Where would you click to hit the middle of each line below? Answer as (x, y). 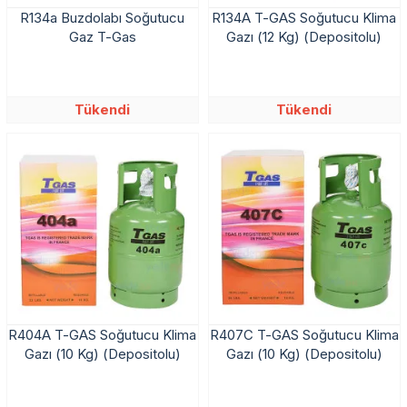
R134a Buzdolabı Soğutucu (103, 17)
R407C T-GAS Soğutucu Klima (304, 334)
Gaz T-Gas (102, 36)
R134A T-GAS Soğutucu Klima (304, 17)
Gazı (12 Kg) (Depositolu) (304, 36)
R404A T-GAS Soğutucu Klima (103, 334)
